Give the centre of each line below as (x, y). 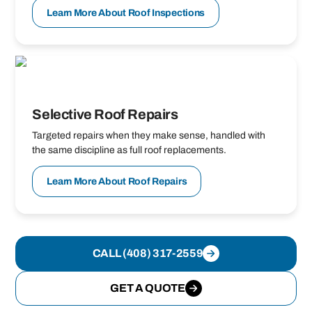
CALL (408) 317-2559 (148, 253)
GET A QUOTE (148, 288)
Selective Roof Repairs (105, 115)
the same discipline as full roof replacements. (130, 150)
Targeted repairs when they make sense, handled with (149, 136)
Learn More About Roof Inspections (126, 13)
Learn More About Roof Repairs (117, 182)
